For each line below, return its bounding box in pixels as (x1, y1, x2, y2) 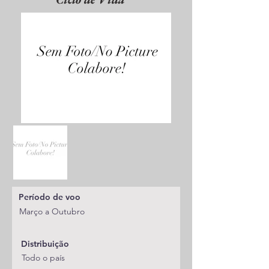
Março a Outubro (19, 206, 85, 217)
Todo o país (22, 252, 65, 263)
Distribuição (21, 238, 69, 249)
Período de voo (19, 192, 80, 202)
